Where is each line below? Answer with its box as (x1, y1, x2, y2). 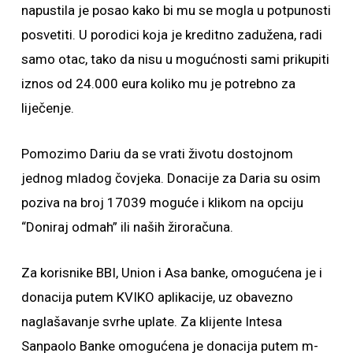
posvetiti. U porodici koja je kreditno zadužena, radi (20, 27, 322, 43)
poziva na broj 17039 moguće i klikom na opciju (20, 195, 303, 210)
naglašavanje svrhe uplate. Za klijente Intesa (20, 314, 282, 329)
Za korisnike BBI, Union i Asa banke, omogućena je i (20, 265, 322, 281)
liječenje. (20, 100, 74, 116)
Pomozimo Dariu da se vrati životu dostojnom (20, 146, 293, 162)
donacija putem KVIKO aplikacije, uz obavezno (20, 289, 293, 305)
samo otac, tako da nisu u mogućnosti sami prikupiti (20, 51, 329, 67)
